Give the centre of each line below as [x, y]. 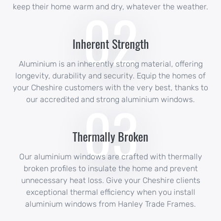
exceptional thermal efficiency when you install [110, 192]
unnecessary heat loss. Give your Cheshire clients [110, 181]
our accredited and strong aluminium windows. [110, 100]
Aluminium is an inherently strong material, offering [110, 64]
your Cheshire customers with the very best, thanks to [110, 88]
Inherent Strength [110, 44]
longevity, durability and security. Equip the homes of [110, 76]
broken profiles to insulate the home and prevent [110, 169]
